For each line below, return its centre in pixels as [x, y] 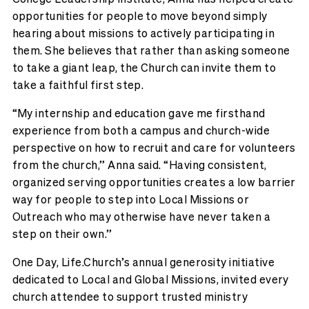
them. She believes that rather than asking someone [151, 50]
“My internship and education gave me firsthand [139, 113]
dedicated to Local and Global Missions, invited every [150, 279]
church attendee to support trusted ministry [130, 297]
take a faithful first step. [78, 85]
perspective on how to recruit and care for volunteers [154, 148]
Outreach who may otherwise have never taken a [141, 217]
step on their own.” [62, 234]
